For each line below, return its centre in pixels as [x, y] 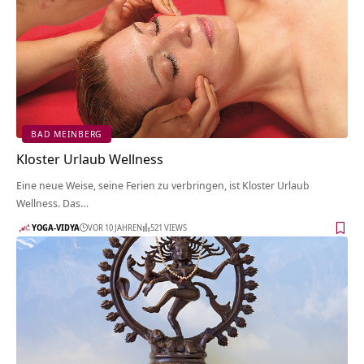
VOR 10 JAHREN [115, 228]
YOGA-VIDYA [56, 228]
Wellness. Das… [52, 203]
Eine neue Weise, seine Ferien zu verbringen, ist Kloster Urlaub [163, 185]
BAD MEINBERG [67, 134]
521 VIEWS [169, 228]
